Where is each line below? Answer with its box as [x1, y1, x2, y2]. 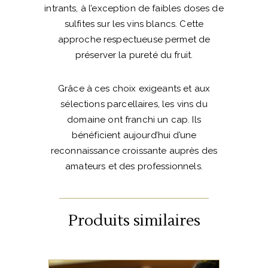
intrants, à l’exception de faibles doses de [44, 2, 224, 14]
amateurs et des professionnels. [65, 160, 203, 172]
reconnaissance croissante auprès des [50, 145, 218, 156]
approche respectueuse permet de [57, 33, 211, 45]
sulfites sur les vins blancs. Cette [64, 18, 204, 29]
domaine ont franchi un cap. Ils [67, 114, 201, 125]
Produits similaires [68, 210, 200, 231]
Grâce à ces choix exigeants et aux [57, 83, 211, 94]
